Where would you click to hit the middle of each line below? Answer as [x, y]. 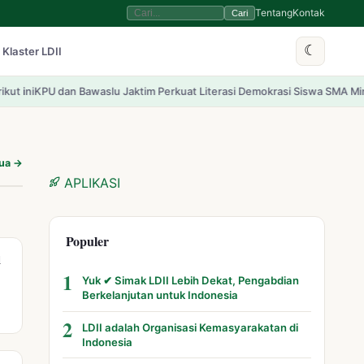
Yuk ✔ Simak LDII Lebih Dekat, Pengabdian [191, 281]
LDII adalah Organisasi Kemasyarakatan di [191, 328]
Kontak [309, 13]
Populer [88, 240]
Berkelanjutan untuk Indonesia [160, 295]
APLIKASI [92, 182]
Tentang [274, 13]
